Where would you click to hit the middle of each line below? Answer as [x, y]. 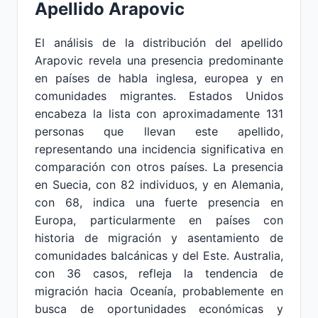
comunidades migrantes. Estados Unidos [159, 96]
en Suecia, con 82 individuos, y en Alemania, [159, 185]
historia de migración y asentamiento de [159, 238]
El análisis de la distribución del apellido [159, 43]
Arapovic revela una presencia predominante [159, 60]
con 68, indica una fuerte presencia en [159, 202]
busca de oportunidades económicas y [159, 309]
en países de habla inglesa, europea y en [159, 78]
